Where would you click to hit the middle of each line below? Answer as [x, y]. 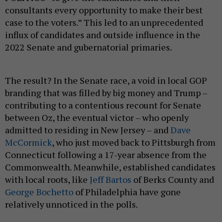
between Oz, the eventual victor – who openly [97, 106]
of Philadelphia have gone [128, 181]
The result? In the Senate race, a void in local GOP [106, 69]
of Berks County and [173, 168]
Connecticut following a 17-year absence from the [106, 143]
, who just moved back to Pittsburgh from [134, 131]
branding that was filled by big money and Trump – [106, 82]
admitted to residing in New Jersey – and [88, 119]
